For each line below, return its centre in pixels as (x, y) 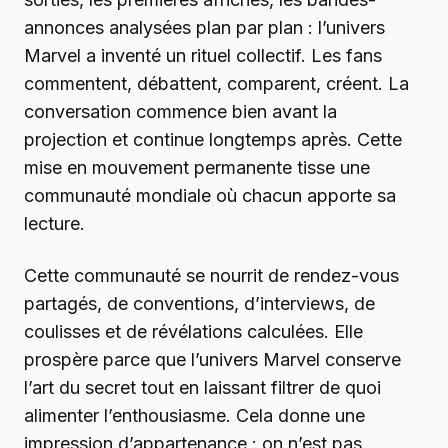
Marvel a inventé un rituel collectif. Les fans (203, 56)
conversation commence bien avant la (180, 112)
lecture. (54, 224)
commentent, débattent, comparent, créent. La (216, 84)
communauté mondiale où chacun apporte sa (210, 196)
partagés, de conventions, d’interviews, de (199, 304)
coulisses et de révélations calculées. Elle (193, 332)
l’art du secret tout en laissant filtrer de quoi (202, 388)
